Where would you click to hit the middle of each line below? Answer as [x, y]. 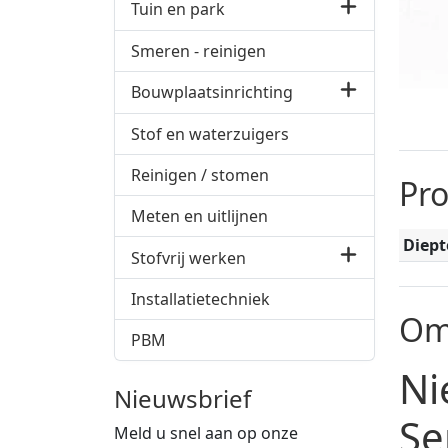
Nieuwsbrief [182, 399]
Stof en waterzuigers [210, 133]
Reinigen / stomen [200, 174]
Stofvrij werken [188, 257]
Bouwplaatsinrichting [212, 92]
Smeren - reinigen [198, 50]
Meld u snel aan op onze [206, 433]
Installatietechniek [200, 299]
